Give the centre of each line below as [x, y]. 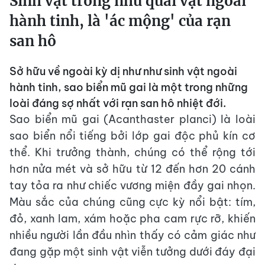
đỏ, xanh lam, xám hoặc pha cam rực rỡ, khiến [132, 219]
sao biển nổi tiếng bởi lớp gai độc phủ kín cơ [132, 136]
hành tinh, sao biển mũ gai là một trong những [129, 88]
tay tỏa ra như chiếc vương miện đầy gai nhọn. [132, 186]
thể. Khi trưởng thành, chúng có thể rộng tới [132, 153]
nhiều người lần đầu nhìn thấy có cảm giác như [132, 235]
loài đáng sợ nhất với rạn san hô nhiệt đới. [118, 104]
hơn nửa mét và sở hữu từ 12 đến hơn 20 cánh [132, 169]
